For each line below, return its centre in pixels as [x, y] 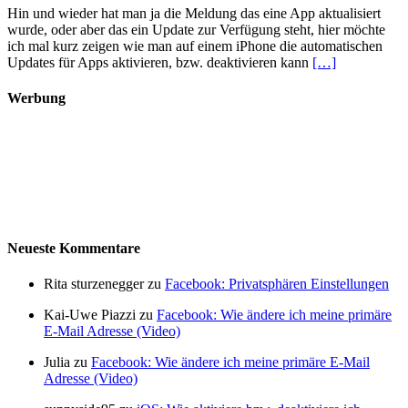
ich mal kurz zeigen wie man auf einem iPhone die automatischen [195, 46]
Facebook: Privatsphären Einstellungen [277, 283]
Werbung [36, 98]
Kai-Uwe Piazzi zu [100, 314]
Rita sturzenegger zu [104, 283]
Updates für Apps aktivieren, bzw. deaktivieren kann [160, 62]
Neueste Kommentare [74, 248]
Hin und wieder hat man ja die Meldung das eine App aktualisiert [194, 13]
